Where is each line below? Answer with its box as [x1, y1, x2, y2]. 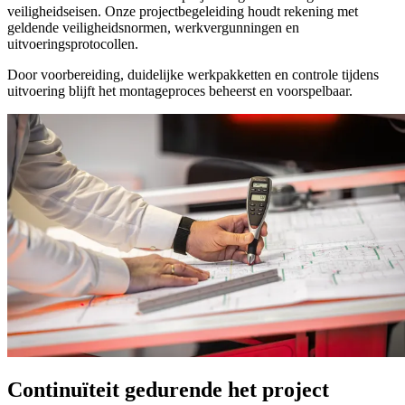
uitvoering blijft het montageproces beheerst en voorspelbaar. [7, 82, 353, 99]
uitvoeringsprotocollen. [7, 35, 138, 52]
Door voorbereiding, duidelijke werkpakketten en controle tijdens [7, 66, 379, 82]
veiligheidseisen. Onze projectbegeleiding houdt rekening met [7, 3, 358, 19]
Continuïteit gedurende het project [7, 377, 329, 401]
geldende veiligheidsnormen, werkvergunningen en [7, 19, 299, 35]
